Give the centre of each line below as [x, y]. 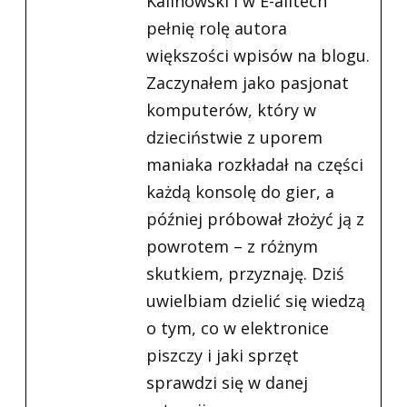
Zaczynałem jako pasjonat [248, 82]
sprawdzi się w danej [227, 382]
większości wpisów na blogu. [258, 55]
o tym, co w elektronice [238, 328]
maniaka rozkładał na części [255, 164]
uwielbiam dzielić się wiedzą [256, 300]
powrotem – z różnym [232, 246]
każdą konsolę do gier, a [240, 191]
